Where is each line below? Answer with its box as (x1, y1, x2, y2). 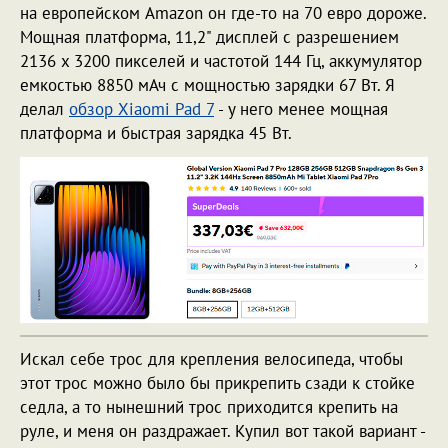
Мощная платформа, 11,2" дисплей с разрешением (20, 25, 399, 48)
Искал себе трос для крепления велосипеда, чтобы (20, 348, 403, 370)
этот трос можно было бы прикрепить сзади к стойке (20, 372, 415, 394)
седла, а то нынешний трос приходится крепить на (20, 396, 398, 418)
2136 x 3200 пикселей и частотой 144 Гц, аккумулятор (20, 49, 422, 72)
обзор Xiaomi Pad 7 (69, 97, 214, 120)
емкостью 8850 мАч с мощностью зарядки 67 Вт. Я (20, 73, 395, 96)
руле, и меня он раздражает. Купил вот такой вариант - (20, 420, 425, 442)
